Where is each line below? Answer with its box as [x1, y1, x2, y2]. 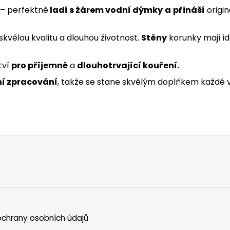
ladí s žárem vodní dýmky [48, 4, 163, 16]
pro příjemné [11, 60, 68, 71]
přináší [173, 4, 205, 16]
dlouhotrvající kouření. [77, 60, 179, 71]
